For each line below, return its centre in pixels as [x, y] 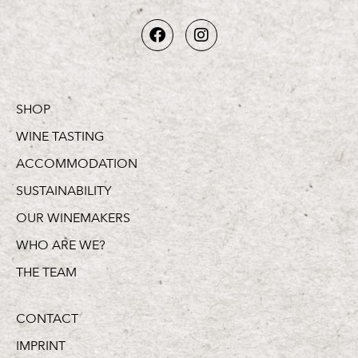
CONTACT [47, 318]
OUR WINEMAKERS [73, 218]
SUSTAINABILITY [64, 191]
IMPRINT [41, 346]
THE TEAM [46, 272]
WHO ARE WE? [61, 245]
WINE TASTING [60, 136]
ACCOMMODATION [77, 163]
